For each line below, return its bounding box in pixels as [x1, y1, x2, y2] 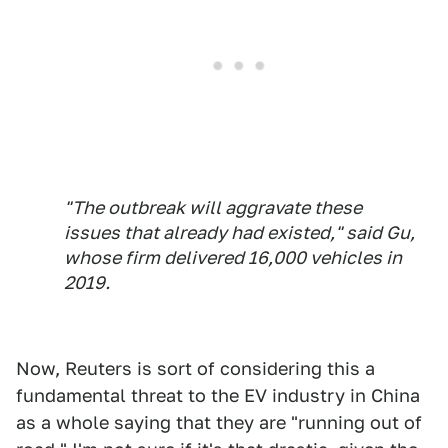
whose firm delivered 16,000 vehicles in [64, 247, 402, 269]
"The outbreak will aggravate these [64, 197, 362, 219]
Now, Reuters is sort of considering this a [16, 358, 375, 380]
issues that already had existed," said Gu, [64, 222, 415, 244]
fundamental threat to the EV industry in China [16, 385, 420, 407]
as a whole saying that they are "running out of [16, 412, 422, 434]
